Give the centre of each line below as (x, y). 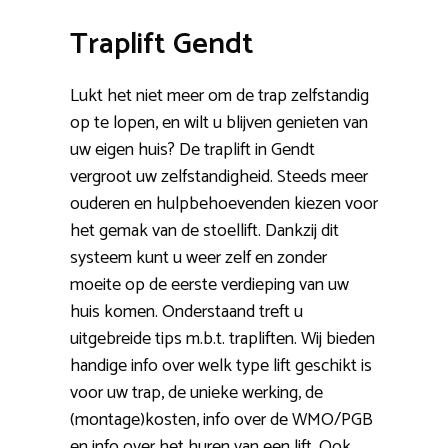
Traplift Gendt (162, 44)
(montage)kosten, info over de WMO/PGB (221, 419)
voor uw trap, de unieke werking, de (196, 392)
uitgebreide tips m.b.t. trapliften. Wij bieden (222, 338)
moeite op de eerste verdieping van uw (209, 284)
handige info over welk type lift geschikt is (221, 365)
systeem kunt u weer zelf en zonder (198, 257)
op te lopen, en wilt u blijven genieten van (219, 122)
